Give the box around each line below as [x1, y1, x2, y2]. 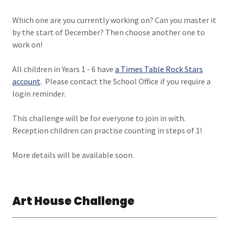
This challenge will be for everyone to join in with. [12, 113, 186, 123]
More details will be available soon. [12, 150, 134, 160]
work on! [12, 39, 44, 50]
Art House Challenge [12, 193, 134, 209]
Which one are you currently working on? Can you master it [12, 15, 216, 25]
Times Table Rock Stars [121, 64, 203, 74]
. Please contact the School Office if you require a [40, 76, 211, 86]
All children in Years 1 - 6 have [12, 64, 115, 74]
